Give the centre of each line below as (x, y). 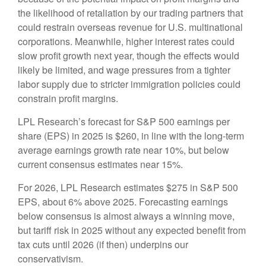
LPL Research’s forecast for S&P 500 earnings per (124, 122)
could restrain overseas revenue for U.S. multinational (130, 27)
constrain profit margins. (68, 99)
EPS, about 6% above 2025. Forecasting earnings (123, 202)
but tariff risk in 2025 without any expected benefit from (132, 230)
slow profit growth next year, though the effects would (129, 56)
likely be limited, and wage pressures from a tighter (124, 70)
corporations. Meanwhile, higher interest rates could (126, 42)
